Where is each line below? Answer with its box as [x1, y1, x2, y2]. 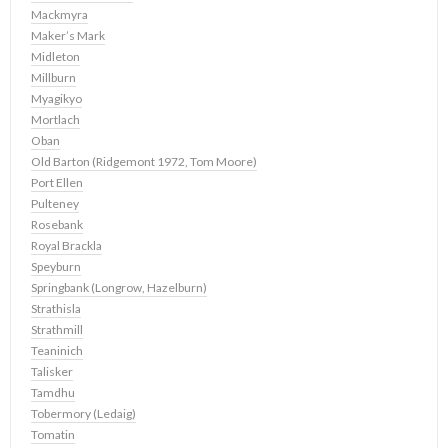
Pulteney [31, 196, 79, 212]
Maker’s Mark [31, 28, 105, 44]
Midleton [31, 49, 80, 65]
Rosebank [31, 217, 83, 233]
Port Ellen [31, 175, 83, 191]
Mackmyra [31, 7, 88, 23]
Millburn [31, 70, 76, 86]
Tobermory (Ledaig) [31, 406, 136, 422]
